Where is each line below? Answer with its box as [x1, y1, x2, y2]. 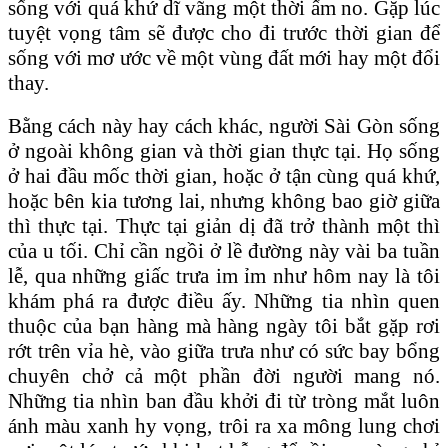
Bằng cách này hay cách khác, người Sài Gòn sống [8, 113, 440, 138]
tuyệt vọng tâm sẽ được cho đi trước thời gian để [8, 20, 440, 45]
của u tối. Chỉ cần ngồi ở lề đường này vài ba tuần [8, 238, 440, 263]
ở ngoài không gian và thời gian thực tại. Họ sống [8, 138, 440, 163]
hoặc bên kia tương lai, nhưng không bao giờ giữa [8, 188, 440, 213]
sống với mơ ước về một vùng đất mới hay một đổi [8, 45, 440, 70]
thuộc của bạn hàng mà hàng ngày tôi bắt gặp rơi [8, 313, 440, 338]
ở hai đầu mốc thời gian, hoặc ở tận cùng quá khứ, [8, 163, 440, 188]
